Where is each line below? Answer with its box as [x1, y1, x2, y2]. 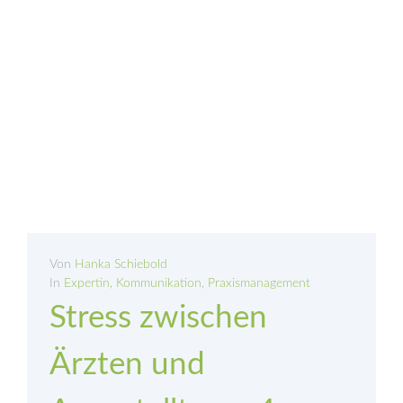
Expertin [64, 277, 110, 291]
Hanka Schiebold [75, 258, 167, 272]
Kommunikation [116, 277, 201, 291]
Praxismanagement [208, 277, 310, 291]
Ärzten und [49, 349, 205, 381]
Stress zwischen [49, 302, 267, 335]
